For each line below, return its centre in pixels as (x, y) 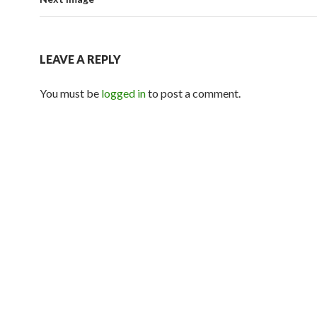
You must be (70, 93)
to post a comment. (193, 93)
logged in (123, 93)
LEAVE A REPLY (80, 59)
